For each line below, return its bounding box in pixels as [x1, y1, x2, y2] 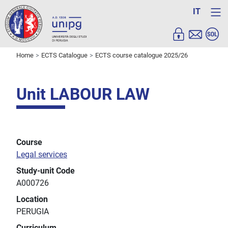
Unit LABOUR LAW [16, 84, 150, 104]
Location [16, 194, 48, 205]
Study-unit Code [16, 166, 75, 176]
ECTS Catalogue [41, 51, 88, 60]
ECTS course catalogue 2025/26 [95, 51, 188, 60]
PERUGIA [16, 207, 49, 217]
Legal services [16, 150, 67, 160]
